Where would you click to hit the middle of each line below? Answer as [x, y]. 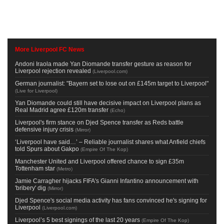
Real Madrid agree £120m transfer [62, 110]
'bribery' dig [30, 188]
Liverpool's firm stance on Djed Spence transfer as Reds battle [99, 122]
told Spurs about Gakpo [47, 149]
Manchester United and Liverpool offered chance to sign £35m [99, 161]
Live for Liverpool [36, 90]
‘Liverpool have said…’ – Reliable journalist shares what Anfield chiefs [110, 142]
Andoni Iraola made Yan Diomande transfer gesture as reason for [103, 64]
